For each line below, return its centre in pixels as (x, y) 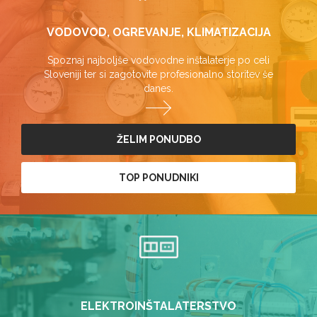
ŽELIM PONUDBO (158, 139)
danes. (158, 88)
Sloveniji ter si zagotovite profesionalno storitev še (158, 74)
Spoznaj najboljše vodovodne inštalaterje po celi (158, 60)
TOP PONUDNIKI (158, 178)
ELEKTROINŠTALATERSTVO (158, 306)
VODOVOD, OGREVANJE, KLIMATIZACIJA (158, 32)
